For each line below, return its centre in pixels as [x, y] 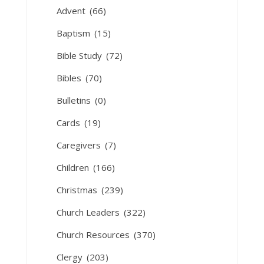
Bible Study [80, 55]
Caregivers [80, 145]
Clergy [70, 257]
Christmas [78, 190]
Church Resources [94, 235]
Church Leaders [89, 212]
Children [74, 167]
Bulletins [75, 100]
